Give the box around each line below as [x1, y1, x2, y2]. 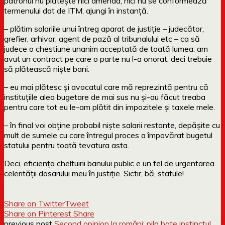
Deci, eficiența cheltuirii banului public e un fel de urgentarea [4, 158, 214, 168]
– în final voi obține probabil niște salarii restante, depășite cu [4, 120, 220, 130]
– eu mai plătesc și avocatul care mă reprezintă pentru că [4, 81, 208, 92]
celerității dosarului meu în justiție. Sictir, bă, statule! [4, 168, 184, 178]
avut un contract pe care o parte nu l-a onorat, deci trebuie [4, 53, 212, 64]
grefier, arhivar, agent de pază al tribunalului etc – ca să [4, 33, 200, 44]
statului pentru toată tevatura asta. [4, 140, 129, 150]
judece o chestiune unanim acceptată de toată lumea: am [4, 43, 208, 54]
